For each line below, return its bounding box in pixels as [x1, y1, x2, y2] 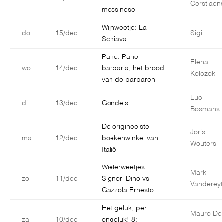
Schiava [102, 36, 127, 43]
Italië [102, 146, 116, 154]
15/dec [55, 30, 78, 37]
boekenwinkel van [102, 135, 158, 142]
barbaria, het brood [102, 65, 164, 72]
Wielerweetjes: [102, 164, 147, 171]
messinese [102, 6, 135, 14]
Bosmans [190, 106, 220, 113]
